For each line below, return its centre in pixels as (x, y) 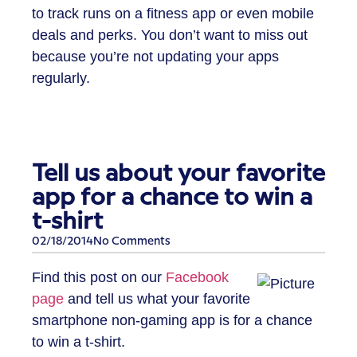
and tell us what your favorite (157, 298)
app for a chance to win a (172, 198)
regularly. (61, 78)
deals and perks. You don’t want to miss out (170, 35)
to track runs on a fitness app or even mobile (173, 13)
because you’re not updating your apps (155, 56)
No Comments (132, 242)
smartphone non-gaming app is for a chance (172, 320)
